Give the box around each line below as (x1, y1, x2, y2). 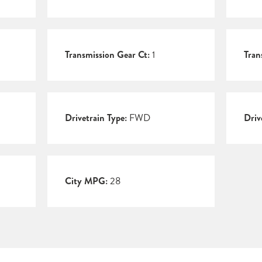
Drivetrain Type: (64, 111, 127, 125)
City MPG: (64, 174, 108, 188)
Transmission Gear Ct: (64, 48, 150, 62)
